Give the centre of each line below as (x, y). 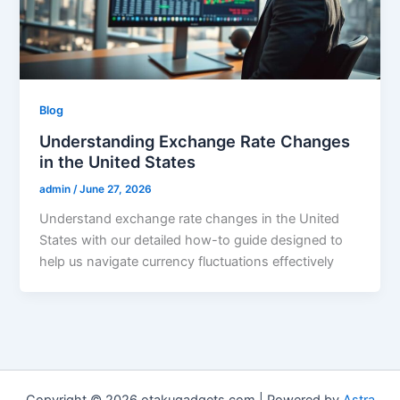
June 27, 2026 (116, 189)
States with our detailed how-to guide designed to (192, 240)
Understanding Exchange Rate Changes (195, 142)
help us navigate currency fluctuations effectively (187, 261)
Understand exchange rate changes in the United (190, 218)
